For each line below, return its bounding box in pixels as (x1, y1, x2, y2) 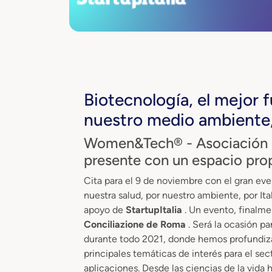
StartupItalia (126, 203, 185, 216)
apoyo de (84, 203, 126, 216)
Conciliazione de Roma (84, 218, 188, 230)
